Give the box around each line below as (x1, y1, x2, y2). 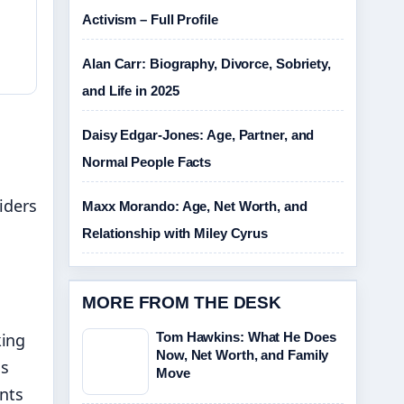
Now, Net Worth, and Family (156, 347, 329, 363)
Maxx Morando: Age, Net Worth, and (82, 198, 308, 214)
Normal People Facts (82, 154, 212, 170)
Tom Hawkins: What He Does (156, 329, 336, 344)
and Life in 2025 (82, 83, 179, 98)
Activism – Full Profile (82, 12, 218, 27)
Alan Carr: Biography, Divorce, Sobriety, (82, 56, 331, 71)
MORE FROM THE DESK (82, 293, 282, 312)
